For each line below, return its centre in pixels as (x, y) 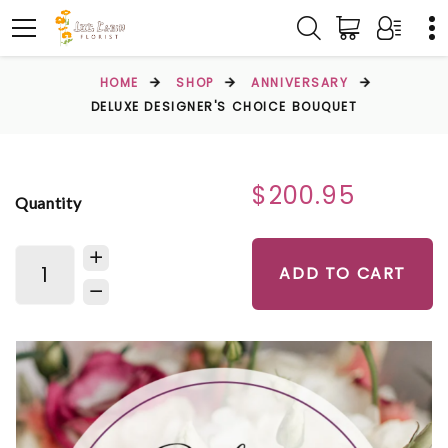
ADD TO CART (342, 273)
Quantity (48, 202)
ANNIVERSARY (300, 82)
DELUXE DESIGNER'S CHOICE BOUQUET (224, 106)
